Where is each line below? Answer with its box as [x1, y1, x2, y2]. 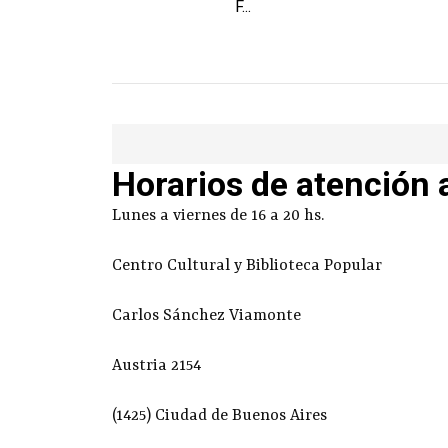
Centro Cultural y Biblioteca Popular [112, 256, 382, 275]
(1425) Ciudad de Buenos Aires [112, 406, 327, 425]
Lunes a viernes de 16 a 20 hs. [112, 206, 324, 225]
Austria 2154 [112, 356, 201, 375]
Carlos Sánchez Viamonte [112, 306, 301, 325]
